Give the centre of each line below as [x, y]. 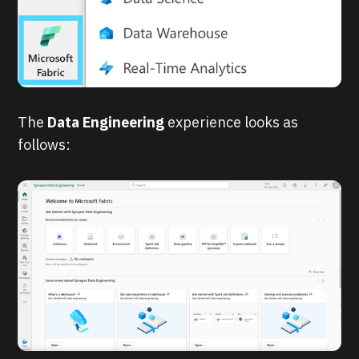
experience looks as [233, 123]
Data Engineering [108, 123]
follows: [44, 145]
